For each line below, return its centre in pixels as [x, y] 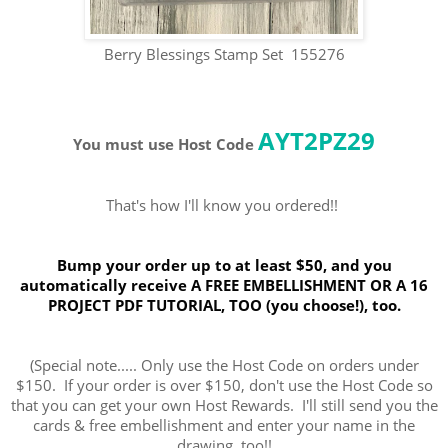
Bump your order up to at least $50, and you [224, 264]
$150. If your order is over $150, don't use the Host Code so [224, 385]
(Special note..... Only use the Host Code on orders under [224, 365]
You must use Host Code [163, 144]
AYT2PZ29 [316, 140]
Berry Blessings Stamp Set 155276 [224, 54]
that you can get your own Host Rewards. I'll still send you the [224, 405]
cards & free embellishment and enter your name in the [224, 425]
